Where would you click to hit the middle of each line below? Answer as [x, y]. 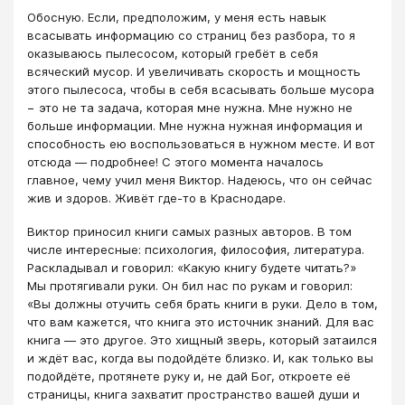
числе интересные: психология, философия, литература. [196, 249]
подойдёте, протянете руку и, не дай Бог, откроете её [189, 376]
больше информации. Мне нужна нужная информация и [195, 126]
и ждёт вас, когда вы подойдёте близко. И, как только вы [200, 358]
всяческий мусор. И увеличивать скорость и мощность [194, 72]
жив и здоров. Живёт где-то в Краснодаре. [158, 198]
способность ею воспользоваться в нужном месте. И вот [201, 144]
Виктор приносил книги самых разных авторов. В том [189, 231]
